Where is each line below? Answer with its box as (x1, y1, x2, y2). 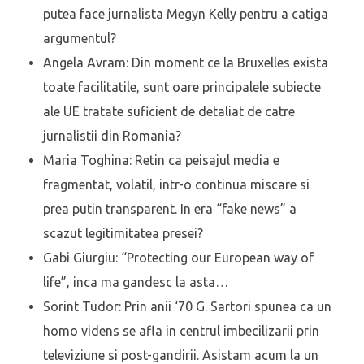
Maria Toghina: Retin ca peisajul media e (42, 153, 279, 168)
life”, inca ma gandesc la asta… (42, 275, 228, 290)
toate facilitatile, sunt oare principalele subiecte (42, 80, 321, 95)
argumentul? (42, 31, 116, 46)
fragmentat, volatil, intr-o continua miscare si (42, 177, 310, 193)
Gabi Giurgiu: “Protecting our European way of (42, 250, 314, 266)
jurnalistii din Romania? (42, 128, 181, 144)
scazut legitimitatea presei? (42, 226, 203, 241)
